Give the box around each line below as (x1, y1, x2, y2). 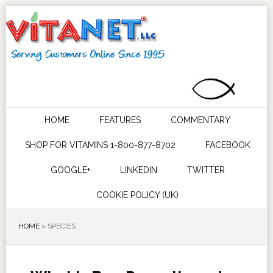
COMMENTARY (171, 115, 231, 125)
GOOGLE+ (50, 165, 90, 175)
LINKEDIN (119, 165, 157, 175)
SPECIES (47, 222, 76, 230)
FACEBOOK (205, 140, 250, 150)
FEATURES (99, 115, 141, 125)
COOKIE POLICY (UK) (96, 190, 179, 200)
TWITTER (186, 165, 225, 175)
